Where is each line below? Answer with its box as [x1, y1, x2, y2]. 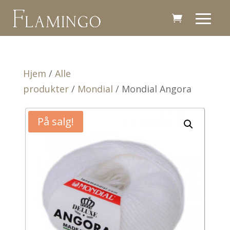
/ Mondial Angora [112, 82, 191, 95]
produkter [23, 82, 69, 95]
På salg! [37, 114, 74, 128]
